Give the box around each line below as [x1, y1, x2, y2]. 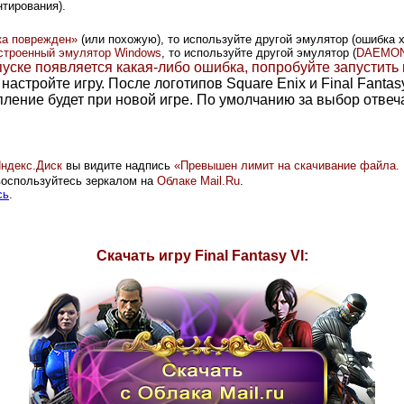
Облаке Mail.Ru [157, 173, 240, 188]
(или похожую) [81, 32, 161, 46]
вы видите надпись [66, 158, 170, 172]
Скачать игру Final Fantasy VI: [96, 247, 308, 263]
